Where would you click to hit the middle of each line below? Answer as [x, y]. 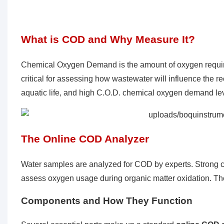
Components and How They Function [106, 201]
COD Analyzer [114, 139]
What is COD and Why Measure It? [108, 39]
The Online [50, 139]
